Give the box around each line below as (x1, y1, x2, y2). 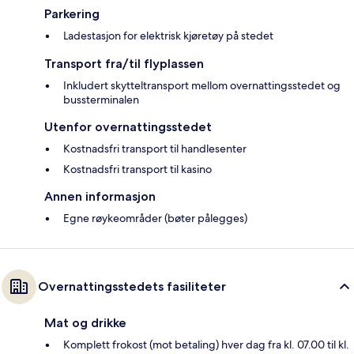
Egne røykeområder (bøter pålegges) (63, 210, 247, 225)
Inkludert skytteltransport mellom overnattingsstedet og (63, 77, 341, 92)
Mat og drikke (44, 314, 126, 330)
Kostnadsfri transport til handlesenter (63, 141, 247, 156)
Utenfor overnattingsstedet (44, 119, 212, 134)
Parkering (44, 6, 100, 21)
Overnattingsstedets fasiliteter (38, 278, 226, 294)
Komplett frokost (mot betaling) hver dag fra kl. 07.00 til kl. (63, 337, 349, 352)
